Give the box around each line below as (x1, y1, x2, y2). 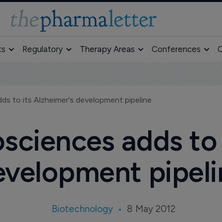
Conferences (151, 44, 201, 54)
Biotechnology (51, 203, 113, 215)
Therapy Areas (79, 44, 135, 54)
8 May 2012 (126, 203, 175, 215)
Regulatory (22, 44, 63, 54)
